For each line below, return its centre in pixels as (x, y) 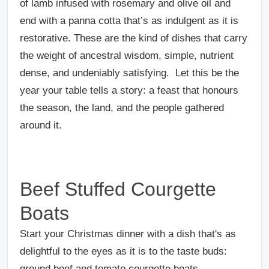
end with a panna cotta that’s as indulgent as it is (129, 21)
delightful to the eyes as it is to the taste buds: (123, 252)
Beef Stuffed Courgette (118, 189)
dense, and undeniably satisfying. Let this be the (129, 73)
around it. (41, 125)
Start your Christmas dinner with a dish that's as (128, 234)
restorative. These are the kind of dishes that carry (134, 38)
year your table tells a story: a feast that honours (129, 91)
